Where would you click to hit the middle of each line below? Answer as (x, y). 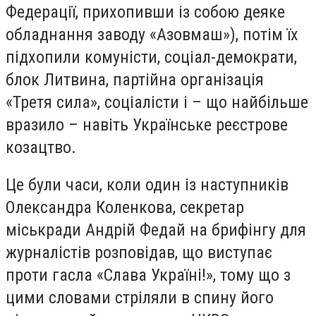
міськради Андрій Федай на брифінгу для (156, 230)
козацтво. (43, 147)
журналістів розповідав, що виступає (139, 253)
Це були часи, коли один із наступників (147, 185)
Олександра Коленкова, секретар (125, 208)
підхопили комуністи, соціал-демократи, (151, 57)
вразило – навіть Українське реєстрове (147, 124)
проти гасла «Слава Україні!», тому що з (148, 275)
